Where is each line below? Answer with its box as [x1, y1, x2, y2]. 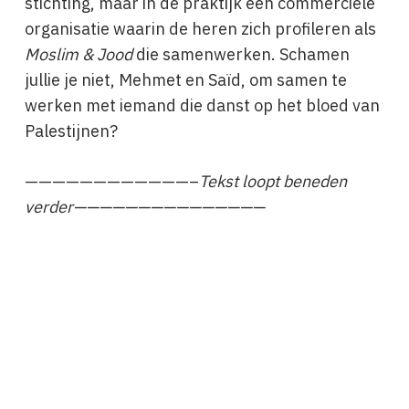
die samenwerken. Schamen [135, 42, 350, 67]
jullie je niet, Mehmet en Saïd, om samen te [24, 68, 347, 92]
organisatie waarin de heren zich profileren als [24, 16, 376, 41]
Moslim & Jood [24, 42, 136, 67]
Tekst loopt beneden [198, 169, 347, 194]
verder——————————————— [24, 194, 265, 219]
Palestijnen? [24, 119, 118, 143]
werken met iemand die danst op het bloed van [24, 93, 380, 118]
